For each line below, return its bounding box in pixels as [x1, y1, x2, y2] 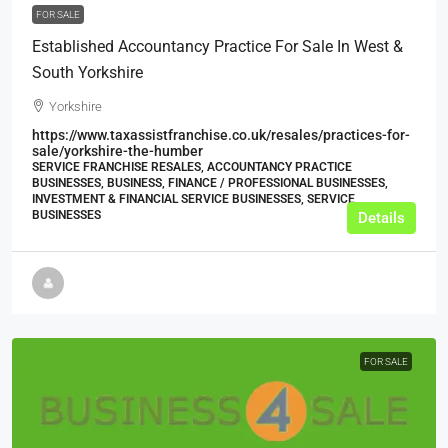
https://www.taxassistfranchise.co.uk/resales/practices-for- [32, 126, 410, 143]
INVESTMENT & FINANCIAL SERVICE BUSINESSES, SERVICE [32, 191, 355, 206]
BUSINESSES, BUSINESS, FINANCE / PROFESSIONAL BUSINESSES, [32, 175, 388, 190]
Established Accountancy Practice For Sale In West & [32, 36, 403, 56]
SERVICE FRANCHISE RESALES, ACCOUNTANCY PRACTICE [32, 159, 352, 174]
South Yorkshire [32, 62, 143, 82]
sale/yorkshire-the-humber [32, 142, 203, 159]
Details [358, 208, 405, 227]
